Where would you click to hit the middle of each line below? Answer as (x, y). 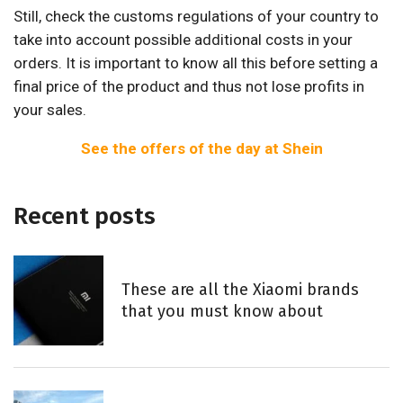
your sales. (50, 110)
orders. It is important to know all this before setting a (196, 63)
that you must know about (222, 312)
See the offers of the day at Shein (201, 149)
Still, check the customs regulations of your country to (196, 17)
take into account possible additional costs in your (183, 40)
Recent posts (85, 217)
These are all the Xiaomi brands (240, 290)
